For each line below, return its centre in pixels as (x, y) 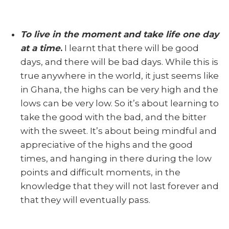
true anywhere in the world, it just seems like (120, 75)
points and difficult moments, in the (100, 172)
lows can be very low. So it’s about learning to (120, 103)
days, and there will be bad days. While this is (119, 62)
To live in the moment (71, 34)
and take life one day (171, 34)
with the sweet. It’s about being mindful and (119, 131)
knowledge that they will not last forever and (120, 186)
